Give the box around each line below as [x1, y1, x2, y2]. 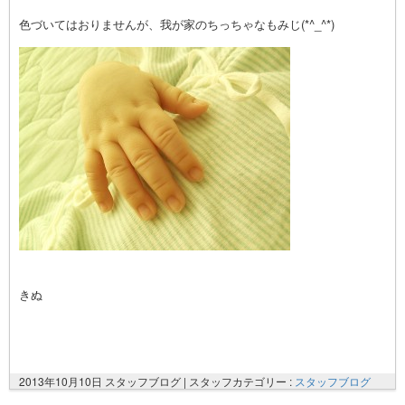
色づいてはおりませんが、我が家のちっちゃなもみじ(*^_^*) [19, 15, 334, 33]
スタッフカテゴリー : [189, 372, 295, 389]
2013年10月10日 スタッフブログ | [19, 372, 189, 389]
